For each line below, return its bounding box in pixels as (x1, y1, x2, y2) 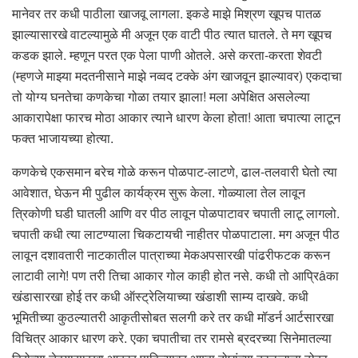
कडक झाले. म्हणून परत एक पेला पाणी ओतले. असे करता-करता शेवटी (12, 46, 322, 65)
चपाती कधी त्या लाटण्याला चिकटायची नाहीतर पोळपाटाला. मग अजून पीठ (12, 225, 340, 244)
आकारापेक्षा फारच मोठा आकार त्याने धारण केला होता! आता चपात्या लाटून (12, 108, 340, 127)
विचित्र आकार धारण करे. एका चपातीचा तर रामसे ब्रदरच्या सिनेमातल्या (12, 328, 332, 348)
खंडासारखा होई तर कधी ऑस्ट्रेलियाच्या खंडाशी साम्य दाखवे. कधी (12, 287, 308, 306)
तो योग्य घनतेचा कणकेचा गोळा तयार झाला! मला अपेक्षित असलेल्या (12, 87, 310, 106)
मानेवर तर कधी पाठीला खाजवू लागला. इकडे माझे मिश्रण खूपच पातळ (12, 4, 321, 23)
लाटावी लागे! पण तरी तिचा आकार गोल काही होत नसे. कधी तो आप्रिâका (12, 266, 339, 285)
